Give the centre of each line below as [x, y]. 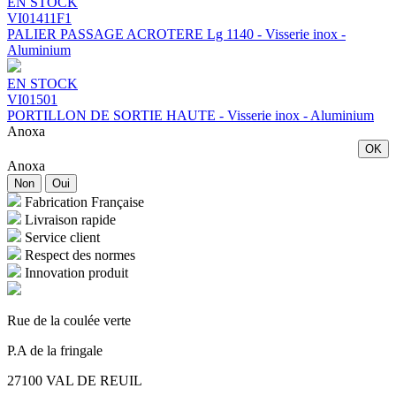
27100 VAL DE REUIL [75, 380]
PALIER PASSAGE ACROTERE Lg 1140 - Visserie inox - [176, 34]
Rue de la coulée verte [69, 320]
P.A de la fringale [55, 350]
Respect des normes [80, 255]
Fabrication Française [84, 202]
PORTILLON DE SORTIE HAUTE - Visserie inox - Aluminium [190, 115]
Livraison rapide [70, 219]
